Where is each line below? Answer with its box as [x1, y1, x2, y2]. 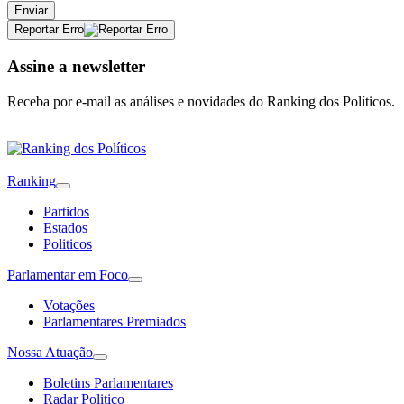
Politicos [43, 235, 92, 252]
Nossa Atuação [7, 344, 93, 360]
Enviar [14, 4, 48, 18]
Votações [43, 297, 95, 313]
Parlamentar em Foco [7, 266, 128, 282]
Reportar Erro [14, 23, 84, 37]
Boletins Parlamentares [43, 374, 173, 390]
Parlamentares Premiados [43, 313, 186, 329]
